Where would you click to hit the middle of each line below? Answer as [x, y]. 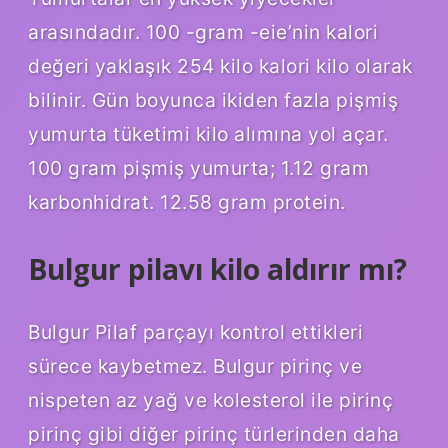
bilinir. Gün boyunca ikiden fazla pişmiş [213, 99]
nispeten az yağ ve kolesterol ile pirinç [210, 400]
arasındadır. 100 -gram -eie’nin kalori [203, 31]
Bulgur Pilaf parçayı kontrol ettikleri [195, 332]
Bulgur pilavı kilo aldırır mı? [217, 268]
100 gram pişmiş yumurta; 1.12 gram [198, 167]
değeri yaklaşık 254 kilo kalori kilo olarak [220, 65]
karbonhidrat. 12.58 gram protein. [187, 201]
